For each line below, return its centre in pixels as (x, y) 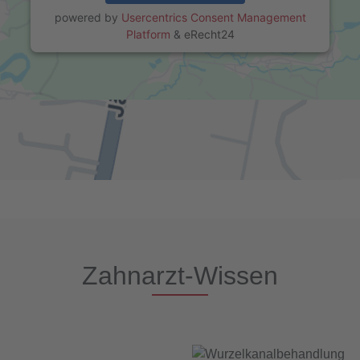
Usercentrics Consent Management (213, 18)
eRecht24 (209, 35)
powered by (88, 18)
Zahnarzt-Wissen (180, 276)
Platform (148, 35)
